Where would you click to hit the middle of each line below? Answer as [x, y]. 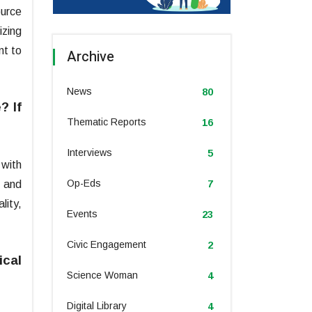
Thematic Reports [107, 122]
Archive [91, 57]
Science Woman [102, 275]
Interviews [89, 153]
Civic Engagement [107, 245]
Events [82, 214]
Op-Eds [84, 184]
